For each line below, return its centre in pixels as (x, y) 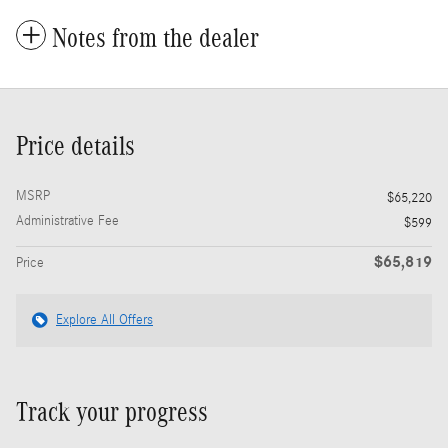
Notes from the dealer (155, 38)
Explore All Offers (104, 320)
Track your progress (112, 412)
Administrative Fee (67, 221)
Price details (75, 146)
